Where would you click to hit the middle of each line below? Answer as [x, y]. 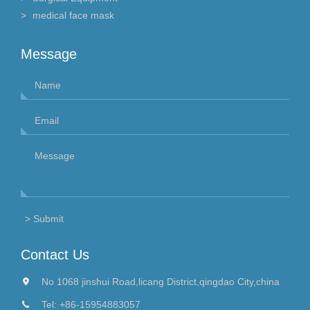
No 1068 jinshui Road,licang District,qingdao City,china [161, 282]
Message [49, 54]
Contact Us [55, 255]
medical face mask [73, 16]
